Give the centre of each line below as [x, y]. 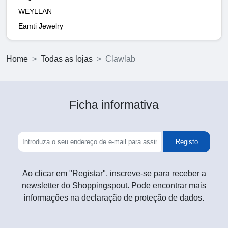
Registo [187, 141]
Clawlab [120, 59]
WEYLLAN [35, 11]
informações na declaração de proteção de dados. [114, 197]
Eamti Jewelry [41, 26]
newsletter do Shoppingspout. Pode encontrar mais [114, 185]
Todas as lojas [67, 59]
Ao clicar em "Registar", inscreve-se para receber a [114, 173]
